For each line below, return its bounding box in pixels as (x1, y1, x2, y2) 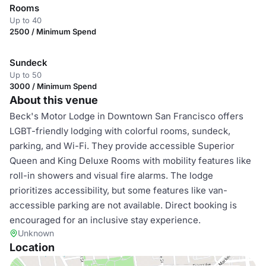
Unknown (18, 228, 54, 238)
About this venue (9, 94, 98, 106)
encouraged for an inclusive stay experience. (9, 214, 201, 226)
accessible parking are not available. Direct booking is (9, 199, 237, 211)
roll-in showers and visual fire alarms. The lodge (9, 170, 213, 181)
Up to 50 (9, 70, 42, 80)
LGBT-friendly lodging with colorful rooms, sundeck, (9, 125, 230, 137)
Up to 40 (9, 15, 42, 25)
